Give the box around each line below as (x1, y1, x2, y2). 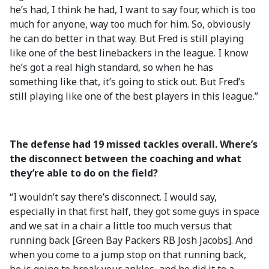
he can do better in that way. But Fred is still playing (10, 32, 244, 45)
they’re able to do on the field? (10, 166, 158, 180)
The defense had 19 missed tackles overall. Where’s (10, 138, 258, 151)
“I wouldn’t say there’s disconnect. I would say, (10, 190, 217, 204)
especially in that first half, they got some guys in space (10, 205, 259, 218)
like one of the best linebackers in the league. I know (10, 46, 249, 59)
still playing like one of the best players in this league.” (10, 89, 258, 103)
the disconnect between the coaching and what (10, 152, 241, 165)
